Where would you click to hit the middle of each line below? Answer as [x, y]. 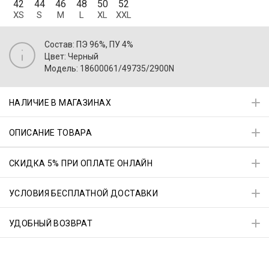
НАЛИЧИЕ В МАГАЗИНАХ [60, 103]
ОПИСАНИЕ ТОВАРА [51, 133]
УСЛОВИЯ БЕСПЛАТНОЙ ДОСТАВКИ [84, 194]
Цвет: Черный [71, 56]
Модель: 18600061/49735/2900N [109, 68]
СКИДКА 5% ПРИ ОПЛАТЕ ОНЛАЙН [81, 164]
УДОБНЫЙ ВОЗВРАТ [51, 224]
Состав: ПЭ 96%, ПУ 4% [89, 44]
